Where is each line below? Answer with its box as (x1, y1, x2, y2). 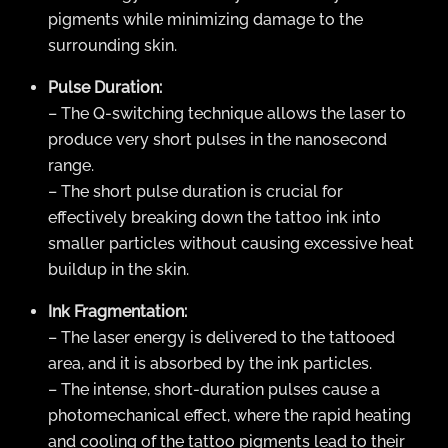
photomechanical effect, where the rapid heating (48, 405, 411, 425)
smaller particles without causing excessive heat (48, 233, 414, 253)
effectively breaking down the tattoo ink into (48, 207, 381, 227)
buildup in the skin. (48, 259, 189, 279)
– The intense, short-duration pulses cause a (48, 379, 380, 399)
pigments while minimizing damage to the (48, 9, 363, 29)
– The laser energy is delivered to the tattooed (48, 327, 395, 347)
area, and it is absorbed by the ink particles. (48, 353, 372, 373)
